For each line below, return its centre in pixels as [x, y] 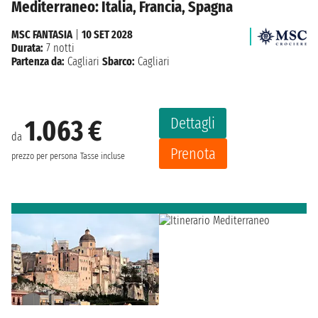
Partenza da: [38, 61]
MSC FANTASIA [42, 34]
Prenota [193, 153]
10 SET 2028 [107, 34]
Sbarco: [119, 61]
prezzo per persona [44, 157]
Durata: [27, 48]
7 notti [59, 48]
